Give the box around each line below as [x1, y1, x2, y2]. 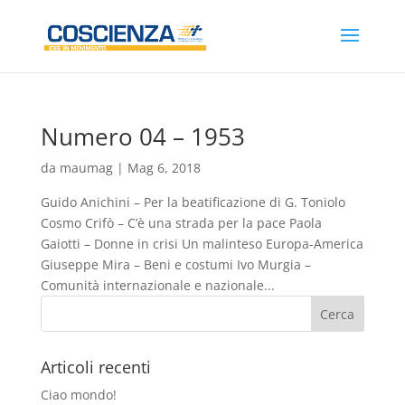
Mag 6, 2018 [127, 159, 201, 176]
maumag [59, 159, 113, 176]
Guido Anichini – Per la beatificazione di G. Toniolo [40, 193, 345, 211]
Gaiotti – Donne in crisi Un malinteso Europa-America [40, 235, 363, 252]
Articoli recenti [40, 356, 151, 378]
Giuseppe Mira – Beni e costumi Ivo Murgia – [40, 256, 311, 273]
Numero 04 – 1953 [40, 120, 245, 153]
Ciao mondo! [40, 386, 117, 403]
